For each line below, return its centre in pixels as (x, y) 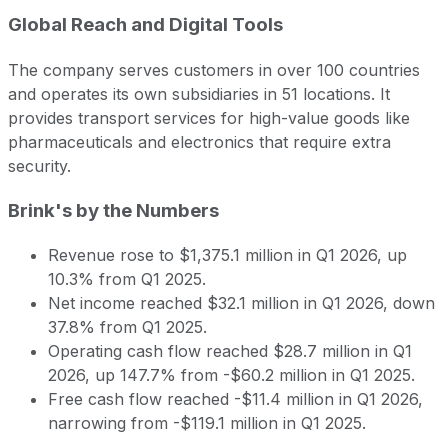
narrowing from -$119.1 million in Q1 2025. (207, 423)
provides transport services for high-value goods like (209, 117)
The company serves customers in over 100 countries (214, 69)
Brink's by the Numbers (113, 210)
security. (39, 165)
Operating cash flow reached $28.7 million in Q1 (230, 351)
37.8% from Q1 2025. (127, 327)
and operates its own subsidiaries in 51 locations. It (199, 93)
